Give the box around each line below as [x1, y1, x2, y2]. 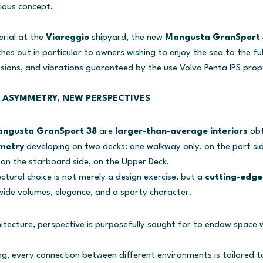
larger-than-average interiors [114, 126, 250, 136]
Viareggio [45, 32, 92, 42]
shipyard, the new [91, 32, 165, 42]
